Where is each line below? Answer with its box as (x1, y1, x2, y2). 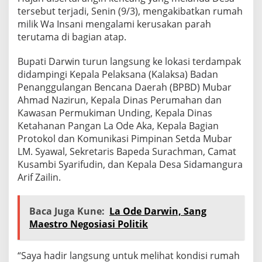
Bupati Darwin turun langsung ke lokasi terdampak (18, 54, 241, 68)
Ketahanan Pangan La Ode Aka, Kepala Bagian (18, 119, 219, 132)
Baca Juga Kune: (29, 204, 105, 218)
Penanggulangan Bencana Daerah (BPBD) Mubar (18, 80, 232, 94)
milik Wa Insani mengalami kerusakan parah (18, 17, 211, 30)
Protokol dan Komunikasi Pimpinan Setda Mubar (18, 132, 232, 145)
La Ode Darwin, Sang (109, 204, 206, 218)
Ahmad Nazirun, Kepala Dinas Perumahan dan (18, 93, 222, 106)
